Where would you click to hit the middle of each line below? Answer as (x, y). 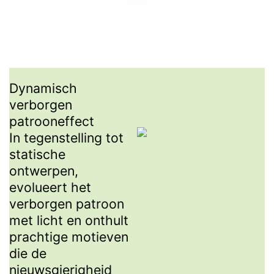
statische (37, 154)
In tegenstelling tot (66, 138)
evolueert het (50, 187)
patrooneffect (52, 121)
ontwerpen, (44, 171)
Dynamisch (43, 88)
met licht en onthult (69, 220)
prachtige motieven (69, 237)
